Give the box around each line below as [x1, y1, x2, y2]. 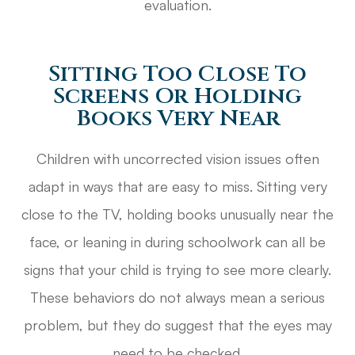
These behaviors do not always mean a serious [30, 288, 325, 306]
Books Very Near [75, 102, 280, 133]
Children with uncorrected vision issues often [36, 149, 319, 167]
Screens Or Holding [53, 80, 302, 111]
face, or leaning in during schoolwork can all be [29, 232, 326, 250]
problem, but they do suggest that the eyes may [23, 315, 332, 334]
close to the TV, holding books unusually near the [21, 204, 334, 223]
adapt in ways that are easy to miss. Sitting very [28, 177, 327, 195]
